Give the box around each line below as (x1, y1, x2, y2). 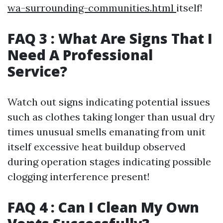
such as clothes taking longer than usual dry (7, 111, 215, 123)
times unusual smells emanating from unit (7, 125, 206, 138)
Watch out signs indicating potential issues (7, 96, 210, 109)
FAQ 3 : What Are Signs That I (7, 29, 213, 48)
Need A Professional (7, 45, 153, 65)
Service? (7, 62, 67, 81)
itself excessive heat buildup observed (7, 140, 186, 153)
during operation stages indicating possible (7, 155, 211, 168)
